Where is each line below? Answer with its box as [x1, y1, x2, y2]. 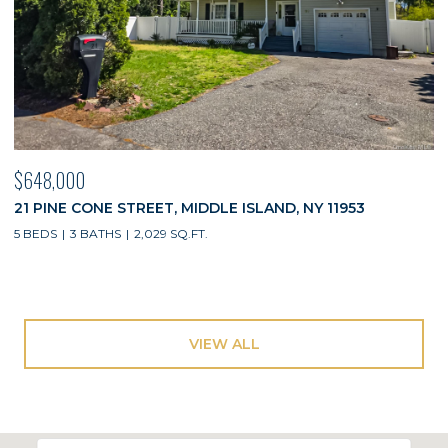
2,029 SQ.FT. [134, 225, 208, 241]
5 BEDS [14, 225, 57, 241]
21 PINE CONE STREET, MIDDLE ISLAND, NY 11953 [14, 198, 365, 217]
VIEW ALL [188, 334, 260, 353]
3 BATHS [70, 225, 121, 241]
